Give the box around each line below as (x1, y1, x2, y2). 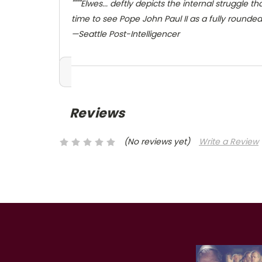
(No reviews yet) (123, 136, 190, 148)
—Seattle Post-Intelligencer (71, 27, 180, 40)
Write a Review (198, 136, 258, 148)
